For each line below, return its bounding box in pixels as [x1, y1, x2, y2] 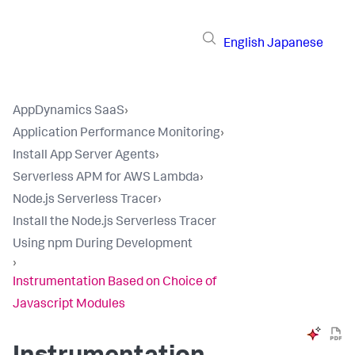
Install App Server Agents [13, 150, 155, 162]
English [223, 37, 265, 51]
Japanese [267, 37, 323, 51]
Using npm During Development [13, 239, 193, 251]
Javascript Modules [13, 299, 125, 311]
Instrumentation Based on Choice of [13, 277, 216, 289]
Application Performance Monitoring [13, 128, 220, 140]
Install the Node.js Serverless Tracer [13, 216, 216, 229]
